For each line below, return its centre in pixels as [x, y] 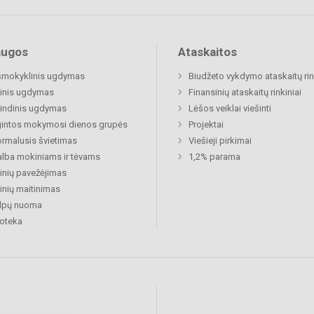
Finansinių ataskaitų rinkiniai [245, 93]
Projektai [206, 125]
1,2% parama [214, 157]
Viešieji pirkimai [220, 141]
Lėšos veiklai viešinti [230, 109]
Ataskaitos [207, 52]
